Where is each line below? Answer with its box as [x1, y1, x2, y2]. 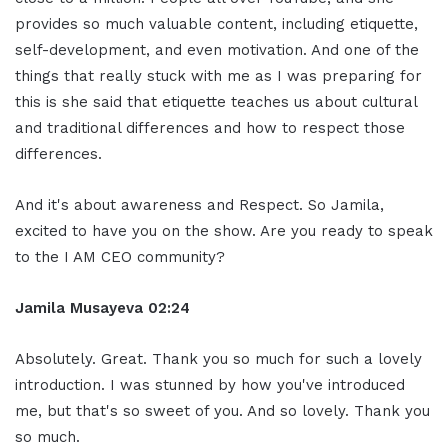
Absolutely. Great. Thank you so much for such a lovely [15, 349, 422, 368]
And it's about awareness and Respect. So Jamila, [15, 195, 384, 214]
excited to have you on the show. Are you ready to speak [15, 221, 433, 240]
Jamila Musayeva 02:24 [15, 298, 190, 317]
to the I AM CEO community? [15, 247, 225, 266]
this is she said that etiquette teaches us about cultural [15, 92, 417, 111]
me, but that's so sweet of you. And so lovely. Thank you [15, 401, 430, 420]
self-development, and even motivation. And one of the [15, 40, 419, 59]
